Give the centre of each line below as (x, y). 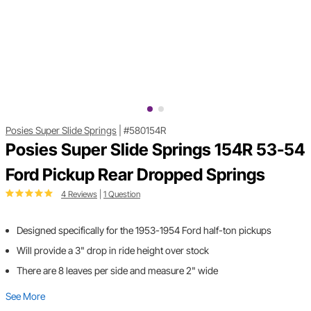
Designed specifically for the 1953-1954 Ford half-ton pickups (144, 230)
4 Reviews (79, 194)
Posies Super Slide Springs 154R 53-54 (155, 150)
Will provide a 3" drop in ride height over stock (113, 251)
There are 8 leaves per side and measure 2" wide (117, 271)
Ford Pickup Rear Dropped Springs (135, 175)
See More (25, 296)
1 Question (122, 194)
